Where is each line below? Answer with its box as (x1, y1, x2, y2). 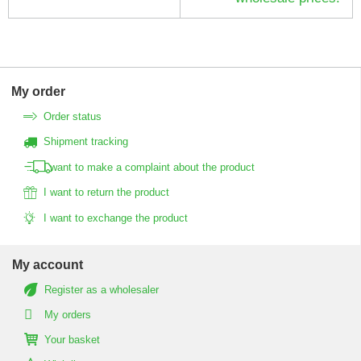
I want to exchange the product (44, 211, 188, 224)
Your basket (44, 334, 100, 346)
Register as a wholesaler (44, 283, 159, 296)
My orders (44, 309, 91, 321)
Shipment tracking (44, 135, 128, 148)
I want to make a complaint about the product (44, 160, 255, 173)
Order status (44, 110, 102, 122)
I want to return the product (44, 186, 169, 199)
